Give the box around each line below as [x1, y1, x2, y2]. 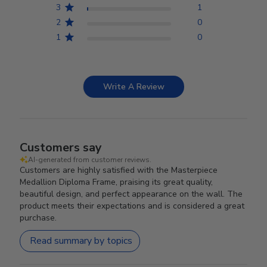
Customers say [20, 139, 103, 156]
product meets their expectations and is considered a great [20, 200, 245, 212]
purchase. [20, 212, 57, 223]
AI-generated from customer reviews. [28, 154, 152, 164]
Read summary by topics [30, 234, 133, 248]
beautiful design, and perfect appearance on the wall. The [20, 188, 243, 200]
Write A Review [103, 80, 164, 92]
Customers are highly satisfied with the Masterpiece [20, 164, 218, 176]
